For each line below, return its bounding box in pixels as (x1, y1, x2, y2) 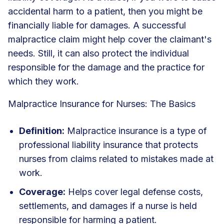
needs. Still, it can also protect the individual (8, 47, 189, 58)
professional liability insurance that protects (19, 139, 198, 150)
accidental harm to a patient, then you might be (8, 5, 202, 16)
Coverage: (19, 186, 65, 197)
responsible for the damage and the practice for (8, 61, 204, 72)
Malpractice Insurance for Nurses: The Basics (8, 98, 195, 109)
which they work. (8, 75, 81, 86)
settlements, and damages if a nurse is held (19, 200, 197, 211)
